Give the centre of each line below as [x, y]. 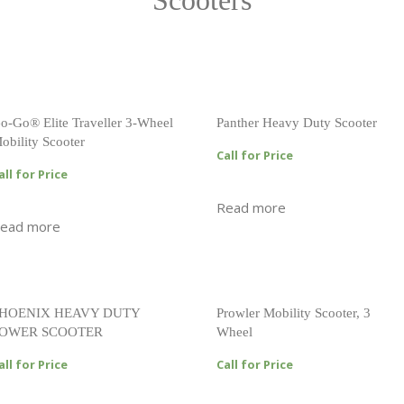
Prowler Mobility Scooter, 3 [294, 312]
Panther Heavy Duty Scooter [297, 122]
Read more [252, 207]
